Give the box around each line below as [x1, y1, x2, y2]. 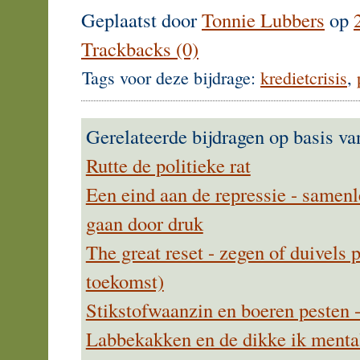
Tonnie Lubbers [202, 6, 325, 33]
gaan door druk [85, 210, 203, 237]
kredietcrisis [260, 65, 347, 89]
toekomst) [85, 268, 164, 295]
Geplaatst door [81, 6, 202, 33]
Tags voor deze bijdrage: [82, 65, 260, 89]
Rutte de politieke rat [85, 152, 251, 179]
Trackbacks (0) [81, 35, 198, 62]
